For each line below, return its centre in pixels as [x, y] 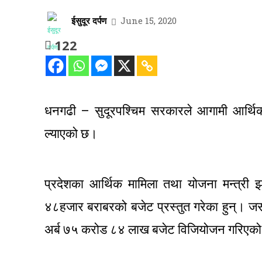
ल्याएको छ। [71, 134]
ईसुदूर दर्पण [89, 20]
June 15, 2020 [149, 21]
